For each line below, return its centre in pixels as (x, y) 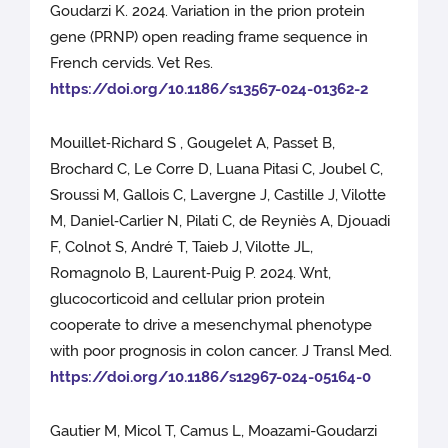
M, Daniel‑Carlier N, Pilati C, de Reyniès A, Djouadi (220, 221)
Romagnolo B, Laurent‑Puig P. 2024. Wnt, (191, 273)
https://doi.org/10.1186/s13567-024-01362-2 (209, 89)
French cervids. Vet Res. (132, 63)
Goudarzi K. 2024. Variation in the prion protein (208, 11)
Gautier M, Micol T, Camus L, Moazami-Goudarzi (214, 431)
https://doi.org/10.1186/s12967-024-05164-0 (211, 377)
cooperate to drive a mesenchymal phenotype (211, 325)
